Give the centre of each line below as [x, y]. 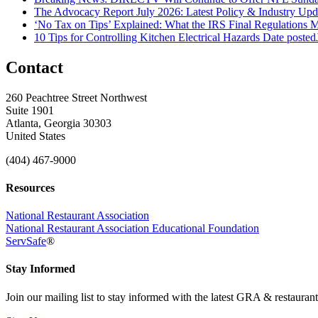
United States [35, 136]
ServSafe [26, 241]
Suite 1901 [30, 110]
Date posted [289, 37]
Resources [30, 187]
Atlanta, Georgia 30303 [59, 123]
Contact [34, 67]
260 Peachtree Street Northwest [76, 97]
